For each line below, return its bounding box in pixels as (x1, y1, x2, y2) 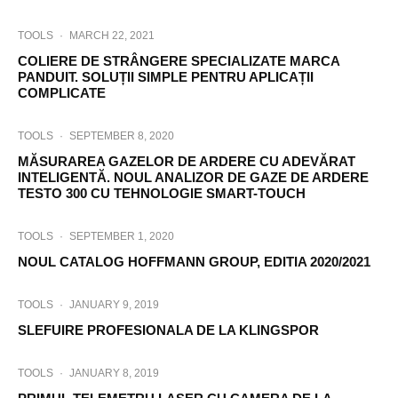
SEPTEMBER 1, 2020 (69, 230, 174, 243)
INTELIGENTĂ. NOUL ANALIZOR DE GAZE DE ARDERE (18, 170, 369, 185)
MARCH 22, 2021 (69, 29, 155, 42)
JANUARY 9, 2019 (69, 298, 159, 311)
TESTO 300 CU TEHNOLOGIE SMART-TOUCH (18, 186, 306, 201)
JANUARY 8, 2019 (69, 367, 159, 379)
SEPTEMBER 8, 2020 (69, 130, 174, 142)
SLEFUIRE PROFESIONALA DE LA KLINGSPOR (18, 322, 319, 338)
